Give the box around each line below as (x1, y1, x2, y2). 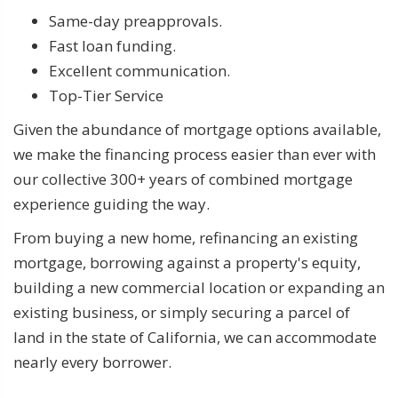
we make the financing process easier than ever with (13, 143, 376, 164)
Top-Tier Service (49, 84, 163, 106)
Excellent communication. (49, 60, 230, 81)
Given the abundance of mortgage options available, (13, 118, 381, 139)
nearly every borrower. (13, 351, 171, 372)
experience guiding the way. (13, 193, 210, 214)
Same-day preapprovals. (49, 10, 222, 31)
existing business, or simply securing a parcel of (13, 301, 350, 322)
